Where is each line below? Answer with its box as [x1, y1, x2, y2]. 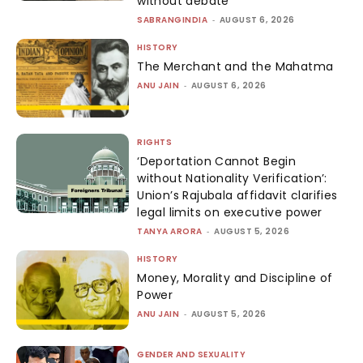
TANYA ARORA [137, 225, 203, 238]
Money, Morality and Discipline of [137, 270, 333, 287]
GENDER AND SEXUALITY [137, 348, 246, 361]
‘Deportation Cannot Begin [137, 153, 297, 170]
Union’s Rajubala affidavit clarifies [137, 187, 338, 204]
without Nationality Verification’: [137, 170, 327, 187]
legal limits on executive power [137, 204, 322, 221]
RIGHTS [137, 136, 173, 149]
